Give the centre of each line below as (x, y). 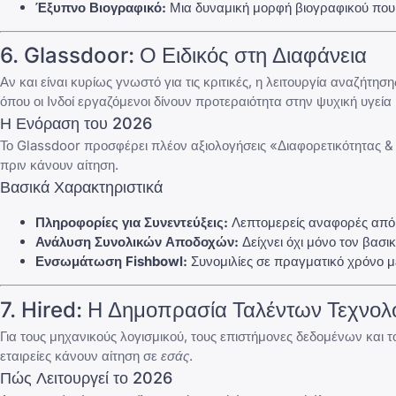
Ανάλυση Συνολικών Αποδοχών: (137, 242)
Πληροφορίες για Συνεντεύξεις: (132, 223)
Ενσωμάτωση (80, 262)
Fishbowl (154, 262)
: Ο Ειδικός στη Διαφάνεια (247, 56)
